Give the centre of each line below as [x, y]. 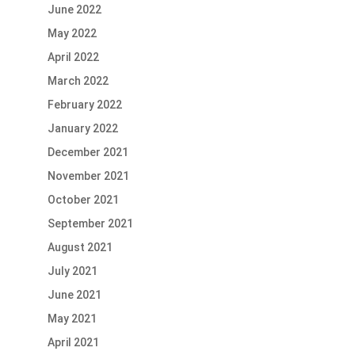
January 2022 [82, 129]
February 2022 [84, 105]
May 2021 [72, 319]
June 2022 [74, 10]
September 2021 [90, 224]
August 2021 [80, 248]
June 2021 [74, 295]
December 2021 [88, 153]
